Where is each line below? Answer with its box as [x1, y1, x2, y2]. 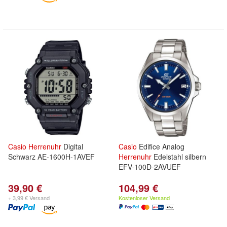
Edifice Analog [137, 141, 184, 152]
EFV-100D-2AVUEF [119, 162, 181, 172]
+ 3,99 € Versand [8, 194, 50, 202]
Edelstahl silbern [152, 152, 206, 162]
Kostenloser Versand [119, 194, 170, 202]
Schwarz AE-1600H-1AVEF [8, 152, 95, 162]
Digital [61, 141, 83, 152]
